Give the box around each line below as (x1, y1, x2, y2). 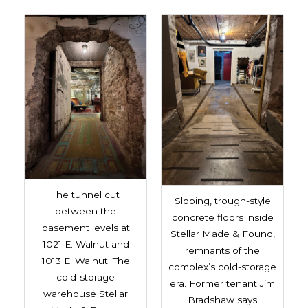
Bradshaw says (188, 294, 257, 305)
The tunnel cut (52, 188, 120, 200)
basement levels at (41, 221, 130, 233)
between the (55, 205, 116, 217)
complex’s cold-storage (168, 261, 276, 272)
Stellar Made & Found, (170, 228, 275, 239)
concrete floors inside (171, 211, 274, 223)
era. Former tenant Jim (170, 277, 275, 289)
